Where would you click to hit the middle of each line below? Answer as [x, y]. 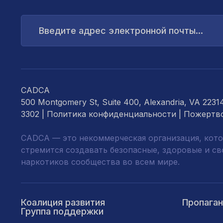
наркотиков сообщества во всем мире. [100, 162]
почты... [35, 42]
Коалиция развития [63, 202]
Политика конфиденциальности [111, 114]
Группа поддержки [62, 211]
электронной [43, 34]
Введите [35, 18]
